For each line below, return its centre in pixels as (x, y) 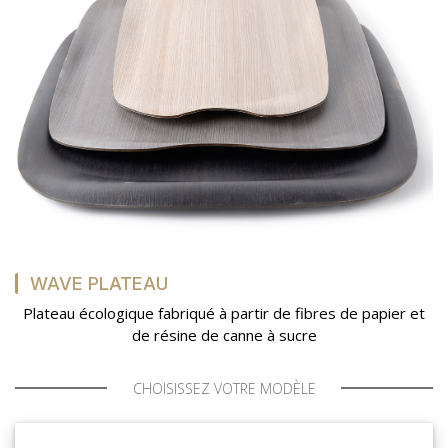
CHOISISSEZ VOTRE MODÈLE (224, 388)
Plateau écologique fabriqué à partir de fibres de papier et (224, 312)
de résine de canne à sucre (224, 334)
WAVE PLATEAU (99, 283)
